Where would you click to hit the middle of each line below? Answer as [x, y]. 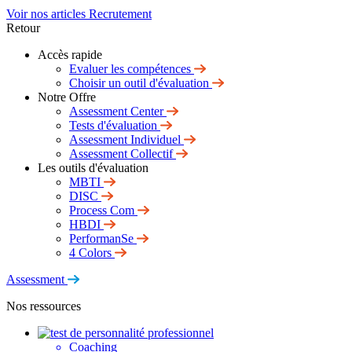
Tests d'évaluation [113, 125]
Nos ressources [44, 306]
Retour [23, 28]
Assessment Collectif [121, 154]
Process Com [102, 210]
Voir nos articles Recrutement [79, 14]
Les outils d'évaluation [93, 168]
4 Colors [90, 253]
